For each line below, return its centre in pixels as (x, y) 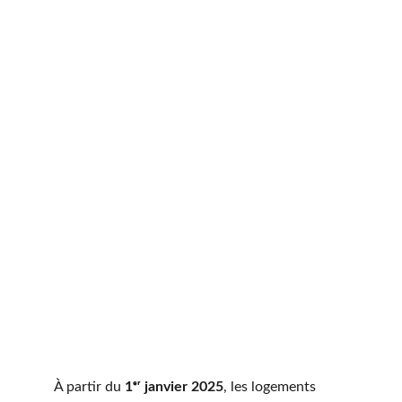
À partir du (89, 387)
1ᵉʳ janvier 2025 (174, 387)
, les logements (271, 387)
